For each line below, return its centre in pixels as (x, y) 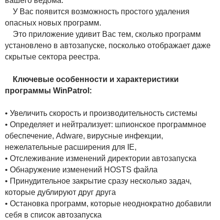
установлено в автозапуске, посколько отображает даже (108, 45)
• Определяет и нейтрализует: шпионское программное (106, 124)
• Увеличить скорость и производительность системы (101, 113)
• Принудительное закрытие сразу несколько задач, (98, 181)
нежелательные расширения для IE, (71, 147)
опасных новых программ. (53, 23)
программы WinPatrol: (48, 90)
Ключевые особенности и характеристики (96, 79)
